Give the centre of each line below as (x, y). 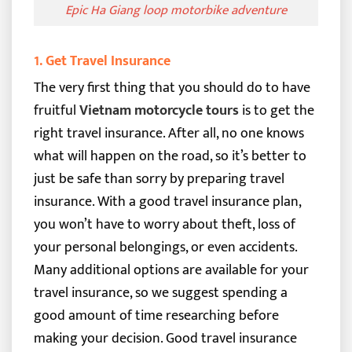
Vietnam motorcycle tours (159, 110)
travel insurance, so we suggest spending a (160, 292)
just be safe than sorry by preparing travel (159, 178)
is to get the (276, 110)
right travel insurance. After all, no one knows (169, 133)
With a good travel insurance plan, (199, 201)
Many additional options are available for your (171, 269)
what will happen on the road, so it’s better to (170, 156)
